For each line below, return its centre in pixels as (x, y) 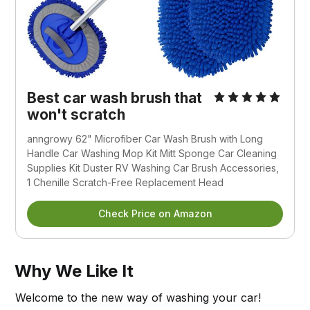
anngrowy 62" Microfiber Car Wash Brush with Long (145, 138)
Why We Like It (74, 271)
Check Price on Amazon (155, 213)
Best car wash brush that (115, 98)
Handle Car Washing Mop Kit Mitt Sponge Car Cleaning (152, 153)
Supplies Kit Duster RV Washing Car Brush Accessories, (153, 167)
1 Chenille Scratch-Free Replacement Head (126, 182)
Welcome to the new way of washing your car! (138, 297)
